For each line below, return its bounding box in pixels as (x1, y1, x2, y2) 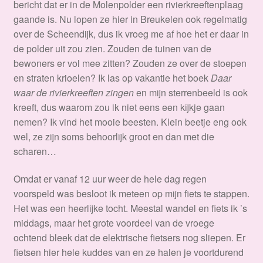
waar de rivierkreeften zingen (13, 85, 134, 99)
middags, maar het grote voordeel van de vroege (13, 216, 214, 230)
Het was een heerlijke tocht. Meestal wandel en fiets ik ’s (13, 201, 247, 215)
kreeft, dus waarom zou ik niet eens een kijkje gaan (13, 100, 225, 114)
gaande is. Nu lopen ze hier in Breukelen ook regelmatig (13, 12, 247, 26)
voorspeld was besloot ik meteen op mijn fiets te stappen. (13, 187, 249, 201)
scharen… (13, 144, 56, 158)
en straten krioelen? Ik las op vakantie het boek (13, 70, 211, 85)
